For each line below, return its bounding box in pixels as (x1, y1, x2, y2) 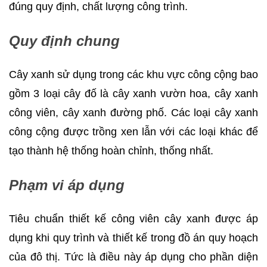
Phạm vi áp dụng (9, 176, 125, 193)
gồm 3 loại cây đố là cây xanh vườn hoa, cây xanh (9, 87, 258, 100)
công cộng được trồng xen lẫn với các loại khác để (9, 125, 258, 138)
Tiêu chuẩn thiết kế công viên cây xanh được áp (9, 212, 258, 225)
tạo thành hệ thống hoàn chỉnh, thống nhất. (9, 144, 213, 157)
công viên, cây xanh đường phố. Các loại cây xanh (9, 106, 258, 119)
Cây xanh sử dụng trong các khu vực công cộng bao (9, 68, 258, 80)
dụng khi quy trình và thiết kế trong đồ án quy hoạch (9, 231, 258, 244)
